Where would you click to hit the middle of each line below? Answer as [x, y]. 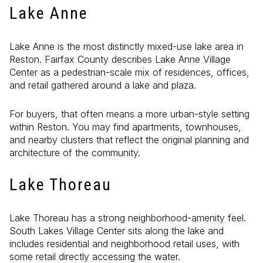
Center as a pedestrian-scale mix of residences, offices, [129, 73]
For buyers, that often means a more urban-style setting [129, 114]
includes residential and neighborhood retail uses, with [124, 244]
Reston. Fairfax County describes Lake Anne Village [120, 60]
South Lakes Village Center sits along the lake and [117, 231]
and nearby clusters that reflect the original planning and [129, 139]
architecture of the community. [75, 152]
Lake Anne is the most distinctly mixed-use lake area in [127, 47]
